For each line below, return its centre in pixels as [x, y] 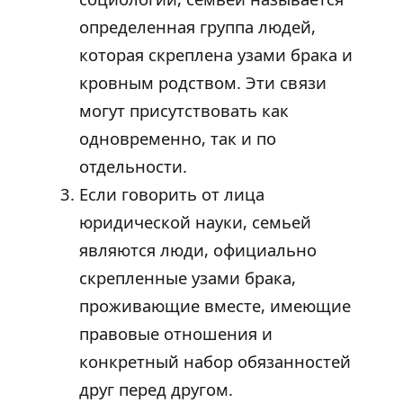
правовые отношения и [176, 334]
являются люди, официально [198, 250]
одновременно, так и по [178, 139]
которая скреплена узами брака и [216, 55]
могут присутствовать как [184, 111]
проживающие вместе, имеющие [215, 306]
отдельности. [133, 166]
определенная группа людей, [197, 27]
